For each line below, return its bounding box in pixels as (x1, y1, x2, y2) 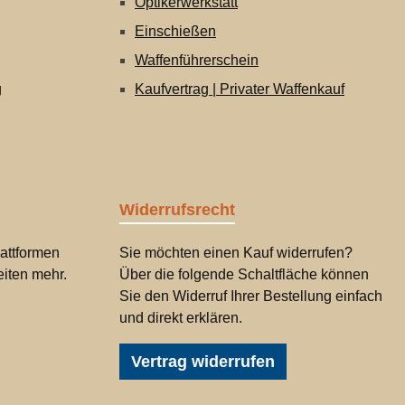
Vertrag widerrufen (131, 353, 275, 371)
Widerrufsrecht (119, 201, 235, 219)
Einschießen (135, 24, 216, 39)
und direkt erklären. (119, 310, 242, 325)
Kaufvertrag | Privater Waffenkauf (135, 81, 344, 97)
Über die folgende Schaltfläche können (119, 267, 369, 282)
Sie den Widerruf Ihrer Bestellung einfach (119, 288, 382, 304)
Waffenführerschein (135, 52, 259, 68)
